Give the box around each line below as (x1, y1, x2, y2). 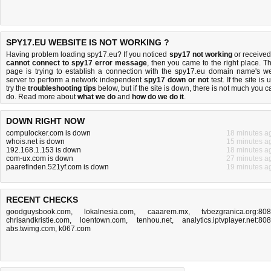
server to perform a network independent (6, 76, 145, 84)
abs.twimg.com (6, 224, 55, 233)
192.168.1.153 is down (6, 146, 81, 154)
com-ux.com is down (6, 154, 73, 163)
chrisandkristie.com (6, 216, 70, 224)
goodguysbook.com (6, 207, 71, 216)
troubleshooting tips (28, 84, 96, 93)
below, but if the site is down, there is (96, 84, 219, 93)
